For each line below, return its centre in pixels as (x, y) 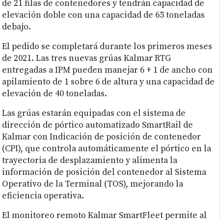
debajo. (17, 27)
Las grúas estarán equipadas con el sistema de (94, 114)
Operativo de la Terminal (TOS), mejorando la (93, 184)
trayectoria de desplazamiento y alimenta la (90, 161)
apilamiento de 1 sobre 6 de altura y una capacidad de (109, 82)
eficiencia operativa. (44, 196)
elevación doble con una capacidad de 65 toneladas (104, 15)
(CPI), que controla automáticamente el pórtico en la (107, 149)
